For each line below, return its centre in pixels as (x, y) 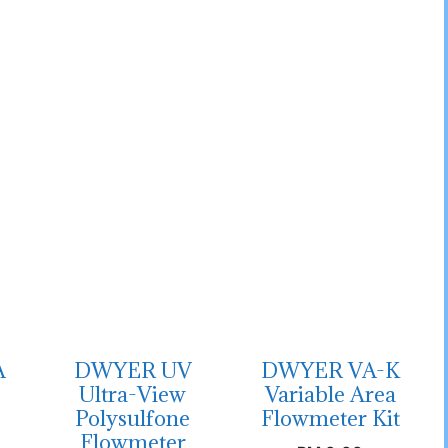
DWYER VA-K (330, 371)
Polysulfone (133, 419)
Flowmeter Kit (330, 419)
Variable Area (330, 395)
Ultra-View (133, 395)
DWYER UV (132, 371)
